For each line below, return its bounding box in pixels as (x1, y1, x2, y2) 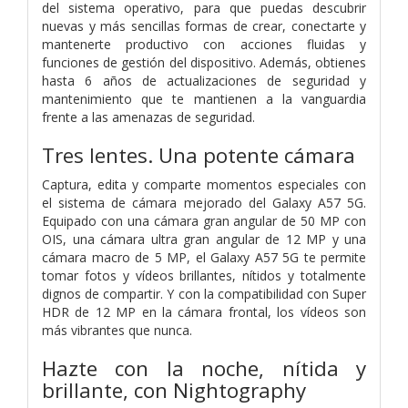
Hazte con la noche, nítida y (42, 353, 366, 382)
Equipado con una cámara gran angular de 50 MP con (42, 211, 366, 229)
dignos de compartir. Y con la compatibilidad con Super (42, 284, 366, 302)
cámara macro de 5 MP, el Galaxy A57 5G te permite (42, 248, 366, 266)
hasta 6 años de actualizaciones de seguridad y (42, 71, 366, 89)
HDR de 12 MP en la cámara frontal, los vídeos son (42, 302, 366, 321)
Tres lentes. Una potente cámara (42, 140, 355, 169)
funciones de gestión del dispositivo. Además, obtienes (42, 53, 366, 71)
